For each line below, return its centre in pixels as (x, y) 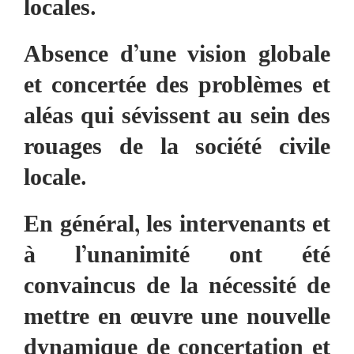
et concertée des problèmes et (177, 87)
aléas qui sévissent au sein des (177, 118)
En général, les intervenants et (177, 226)
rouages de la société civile (177, 149)
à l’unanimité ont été (177, 257)
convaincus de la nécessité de (177, 288)
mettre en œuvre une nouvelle (177, 319)
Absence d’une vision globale (177, 56)
